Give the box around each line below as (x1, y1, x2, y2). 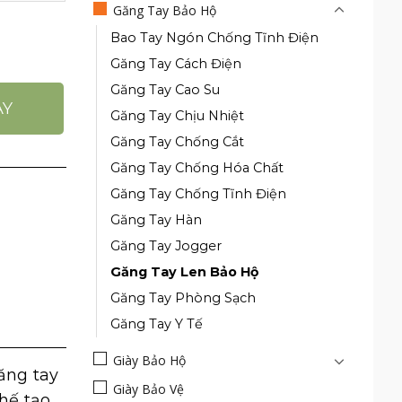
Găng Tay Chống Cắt (109, 134, 244, 150)
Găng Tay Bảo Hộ (112, 2, 216, 19)
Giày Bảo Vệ (112, 380, 184, 398)
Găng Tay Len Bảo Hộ (109, 264, 258, 280)
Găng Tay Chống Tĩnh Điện (109, 186, 286, 202)
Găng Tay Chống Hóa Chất (109, 160, 284, 176)
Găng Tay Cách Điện (109, 56, 241, 72)
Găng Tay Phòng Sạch (109, 290, 256, 306)
